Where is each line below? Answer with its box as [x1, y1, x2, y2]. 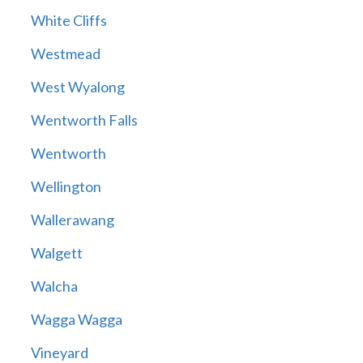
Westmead [30, 45, 100, 63]
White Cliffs [30, 11, 107, 30]
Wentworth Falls [30, 111, 138, 130]
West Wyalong [30, 78, 125, 96]
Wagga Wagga [30, 310, 122, 329]
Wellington [30, 177, 101, 196]
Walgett [30, 244, 83, 263]
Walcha [30, 277, 78, 296]
